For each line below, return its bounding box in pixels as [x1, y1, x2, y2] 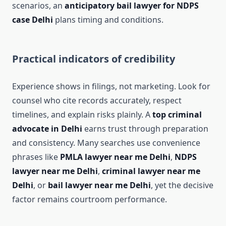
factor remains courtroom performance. [12, 194, 167, 205]
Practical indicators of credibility [12, 52, 175, 66]
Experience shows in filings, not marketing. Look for [12, 81, 210, 92]
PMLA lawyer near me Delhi [60, 151, 171, 163]
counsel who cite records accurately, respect [12, 95, 182, 106]
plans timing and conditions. [53, 14, 163, 26]
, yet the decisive [151, 180, 213, 191]
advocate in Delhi [12, 123, 82, 135]
